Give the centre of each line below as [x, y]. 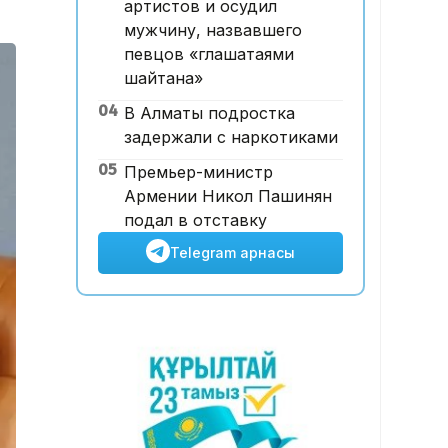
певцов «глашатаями [208, 54]
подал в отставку [195, 220]
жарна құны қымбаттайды [201, 43]
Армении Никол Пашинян [227, 196]
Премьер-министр [198, 172]
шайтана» [163, 78]
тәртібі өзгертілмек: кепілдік [202, 19]
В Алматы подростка [209, 113]
